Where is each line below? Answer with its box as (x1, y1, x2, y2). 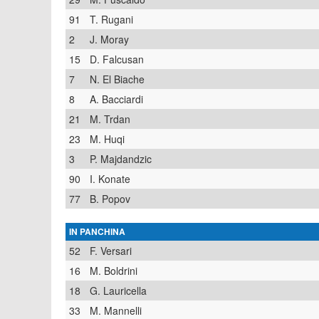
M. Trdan (90, 112, 130, 126)
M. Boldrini (90, 263, 137, 278)
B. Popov (90, 192, 130, 206)
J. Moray (90, 32, 129, 46)
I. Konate (90, 172, 130, 186)
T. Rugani (90, 12, 133, 26)
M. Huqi (90, 132, 125, 146)
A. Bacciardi (90, 92, 143, 106)
